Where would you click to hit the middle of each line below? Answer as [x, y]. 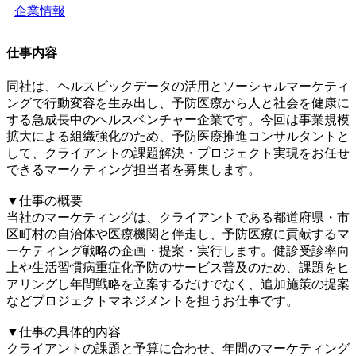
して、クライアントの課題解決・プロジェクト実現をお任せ [178, 153]
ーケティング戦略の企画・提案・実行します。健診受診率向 [178, 250]
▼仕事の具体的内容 [64, 331]
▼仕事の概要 [44, 200]
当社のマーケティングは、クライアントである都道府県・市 [178, 217]
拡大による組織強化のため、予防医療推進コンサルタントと [178, 136]
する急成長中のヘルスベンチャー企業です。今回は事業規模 [178, 119]
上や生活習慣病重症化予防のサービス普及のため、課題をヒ [178, 267]
